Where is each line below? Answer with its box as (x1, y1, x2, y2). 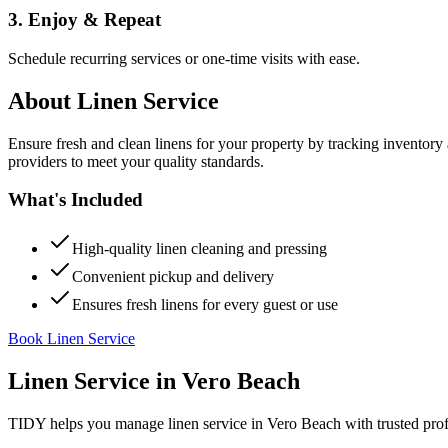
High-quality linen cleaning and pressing (72, 240, 327, 257)
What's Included (8, 189, 143, 211)
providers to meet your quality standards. (8, 152, 264, 170)
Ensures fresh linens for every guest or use (72, 296, 338, 313)
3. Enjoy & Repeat (8, 9, 161, 31)
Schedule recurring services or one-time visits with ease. (8, 49, 360, 67)
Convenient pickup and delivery (72, 268, 274, 285)
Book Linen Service (8, 330, 135, 347)
